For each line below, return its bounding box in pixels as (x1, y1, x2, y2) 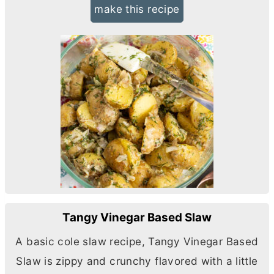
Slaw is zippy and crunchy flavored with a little (16, 254, 258, 268)
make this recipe (94, 2, 180, 15)
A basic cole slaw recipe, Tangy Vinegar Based (15, 235, 259, 248)
